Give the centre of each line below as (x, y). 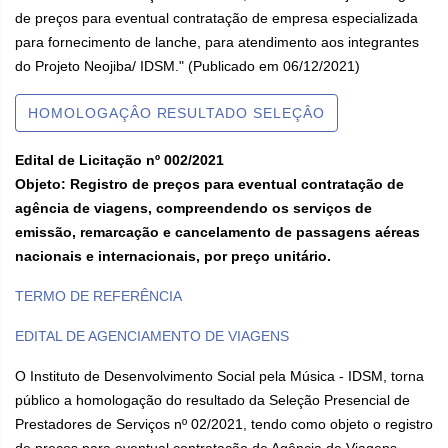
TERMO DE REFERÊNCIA (98, 296)
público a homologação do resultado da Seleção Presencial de (212, 400)
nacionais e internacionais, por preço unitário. (173, 256)
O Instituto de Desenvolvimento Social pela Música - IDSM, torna (219, 376)
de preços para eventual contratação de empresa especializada (216, 18)
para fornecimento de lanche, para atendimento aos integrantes (217, 42)
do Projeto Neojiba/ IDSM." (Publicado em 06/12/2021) (187, 66)
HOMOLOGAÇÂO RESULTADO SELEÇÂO (176, 113)
